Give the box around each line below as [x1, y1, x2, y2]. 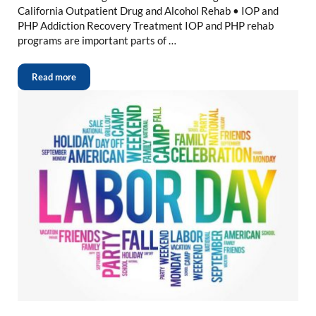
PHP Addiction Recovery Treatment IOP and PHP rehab [17, 19, 274, 32]
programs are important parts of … [17, 34, 176, 47]
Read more [31, 71, 76, 83]
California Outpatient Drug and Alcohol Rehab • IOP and [17, 4, 279, 18]
